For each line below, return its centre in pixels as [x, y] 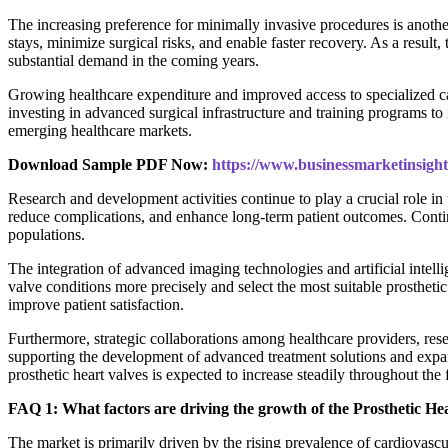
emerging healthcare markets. [100, 131]
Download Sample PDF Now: [110, 165]
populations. [46, 235]
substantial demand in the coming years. [133, 61]
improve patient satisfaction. [96, 305]
